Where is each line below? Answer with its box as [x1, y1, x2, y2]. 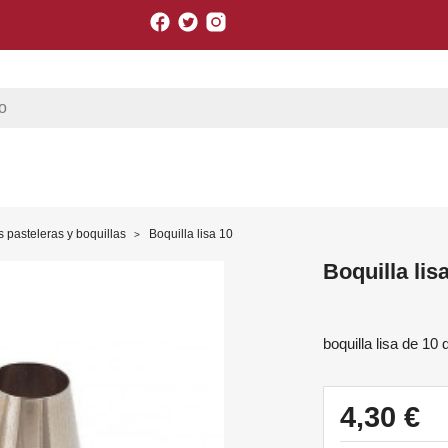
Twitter [200, 11, 247, 28]
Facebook [172, 11, 243, 28]
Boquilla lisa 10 [149, 226, 233, 241]
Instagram [228, 11, 298, 28]
